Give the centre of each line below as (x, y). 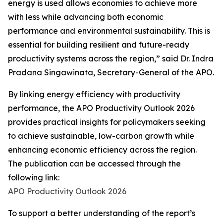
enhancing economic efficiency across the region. (102, 149)
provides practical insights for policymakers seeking (107, 122)
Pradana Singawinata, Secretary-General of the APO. (111, 72)
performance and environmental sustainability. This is (109, 30)
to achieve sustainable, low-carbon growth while (101, 136)
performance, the (42, 108)
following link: (34, 177)
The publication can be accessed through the (94, 163)
